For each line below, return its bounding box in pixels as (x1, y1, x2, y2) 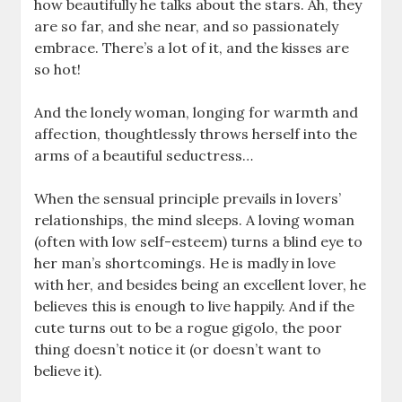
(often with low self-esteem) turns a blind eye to (34, 232, 363, 250)
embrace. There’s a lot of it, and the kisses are (34, 38, 350, 57)
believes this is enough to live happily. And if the (34, 296, 355, 315)
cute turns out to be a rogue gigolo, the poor (34, 318, 343, 336)
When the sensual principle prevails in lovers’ (34, 188, 342, 207)
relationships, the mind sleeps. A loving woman (34, 210, 355, 229)
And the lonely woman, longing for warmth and (34, 102, 359, 121)
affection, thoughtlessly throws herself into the (34, 124, 358, 143)
